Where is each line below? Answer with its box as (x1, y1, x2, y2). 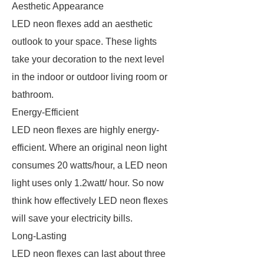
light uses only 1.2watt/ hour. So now (12, 178, 164, 188)
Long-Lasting (12, 231, 69, 241)
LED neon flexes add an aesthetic (12, 19, 153, 29)
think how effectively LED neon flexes (12, 196, 168, 206)
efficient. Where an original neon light (12, 143, 167, 153)
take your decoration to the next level (12, 54, 164, 64)
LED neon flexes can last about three (12, 249, 166, 259)
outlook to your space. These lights (12, 37, 157, 47)
